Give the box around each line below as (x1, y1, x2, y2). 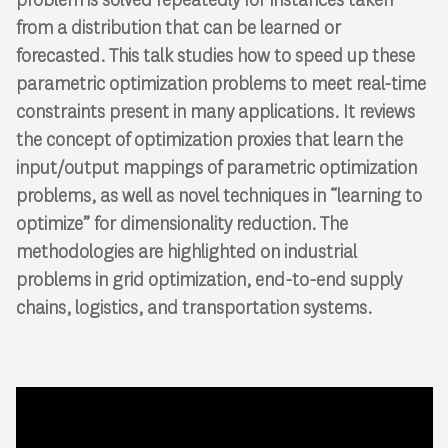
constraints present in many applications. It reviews (15, 99, 415, 124)
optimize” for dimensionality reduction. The (15, 211, 348, 236)
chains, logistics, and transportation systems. (15, 295, 372, 320)
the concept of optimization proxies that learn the (15, 127, 403, 152)
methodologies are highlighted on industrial (15, 239, 357, 264)
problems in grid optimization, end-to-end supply (15, 267, 402, 292)
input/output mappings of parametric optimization (15, 155, 417, 180)
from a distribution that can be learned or (15, 15, 341, 40)
